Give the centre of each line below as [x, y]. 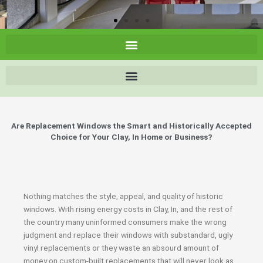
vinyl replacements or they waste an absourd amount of [121, 248]
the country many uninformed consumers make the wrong [125, 222]
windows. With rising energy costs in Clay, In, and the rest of [128, 209]
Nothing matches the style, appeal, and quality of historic [123, 196]
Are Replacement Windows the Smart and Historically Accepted [131, 126]
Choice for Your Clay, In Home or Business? [131, 137]
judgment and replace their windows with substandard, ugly [128, 235]
